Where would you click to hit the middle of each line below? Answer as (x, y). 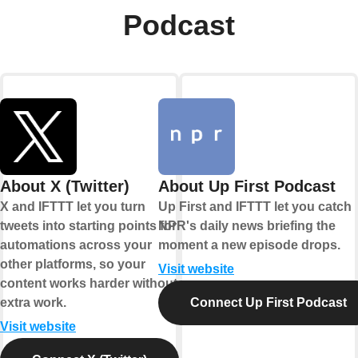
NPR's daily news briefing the (247, 226)
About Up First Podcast (247, 187)
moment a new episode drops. (249, 245)
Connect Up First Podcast (268, 303)
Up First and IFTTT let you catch (255, 207)
